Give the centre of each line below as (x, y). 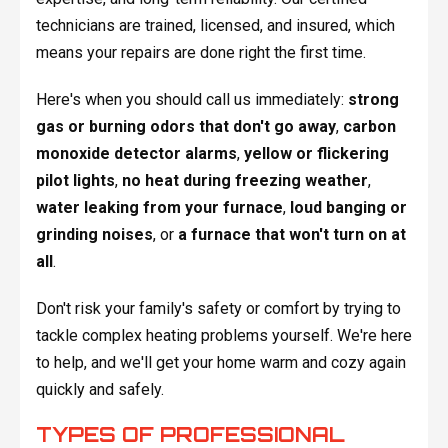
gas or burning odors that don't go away (185, 127)
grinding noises (94, 235)
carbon (369, 127)
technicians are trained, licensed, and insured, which (215, 26)
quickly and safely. (99, 390)
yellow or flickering (316, 154)
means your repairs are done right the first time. (200, 53)
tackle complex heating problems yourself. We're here (223, 336)
